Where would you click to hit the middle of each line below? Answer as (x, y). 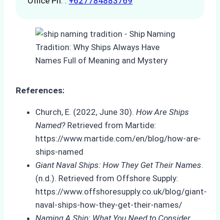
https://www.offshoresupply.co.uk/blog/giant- (121, 191)
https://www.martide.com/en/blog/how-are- (118, 138)
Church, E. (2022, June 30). (86, 112)
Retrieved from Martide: (111, 125)
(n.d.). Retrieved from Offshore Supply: (107, 178)
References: (40, 90)
